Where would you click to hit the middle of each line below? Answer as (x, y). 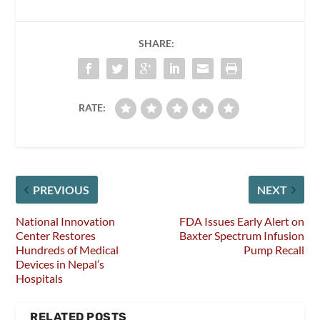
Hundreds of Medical (67, 250)
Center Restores (56, 236)
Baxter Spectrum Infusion (241, 236)
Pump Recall (274, 250)
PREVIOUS (61, 190)
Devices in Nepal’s (60, 264)
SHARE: (156, 44)
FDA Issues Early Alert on (241, 221)
